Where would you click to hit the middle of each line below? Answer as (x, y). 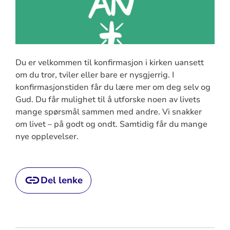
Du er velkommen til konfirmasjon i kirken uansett (109, 62)
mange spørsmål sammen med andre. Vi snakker (108, 112)
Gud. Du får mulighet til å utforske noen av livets (108, 99)
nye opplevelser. (47, 136)
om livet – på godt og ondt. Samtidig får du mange (111, 124)
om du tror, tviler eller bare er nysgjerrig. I (94, 75)
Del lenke (61, 180)
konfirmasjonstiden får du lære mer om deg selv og (113, 87)
